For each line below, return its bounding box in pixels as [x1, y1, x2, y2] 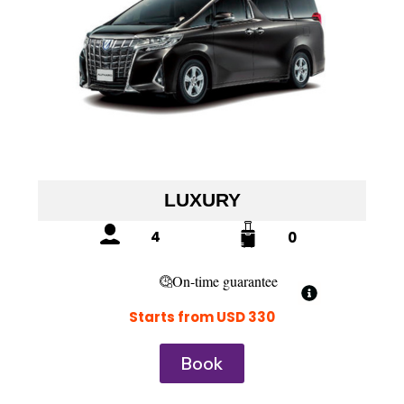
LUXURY [163, 188, 241, 210]
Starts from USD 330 [129, 307, 275, 326]
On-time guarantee [171, 271, 278, 291]
